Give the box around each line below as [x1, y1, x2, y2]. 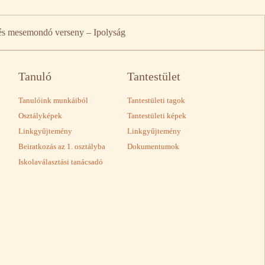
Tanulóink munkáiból [18, 96, 89, 105]
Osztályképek [18, 111, 63, 121]
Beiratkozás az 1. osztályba [18, 142, 106, 151]
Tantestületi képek [127, 111, 187, 121]
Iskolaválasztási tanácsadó [18, 157, 104, 167]
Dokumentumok [127, 142, 180, 151]
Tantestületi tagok [127, 96, 186, 105]
